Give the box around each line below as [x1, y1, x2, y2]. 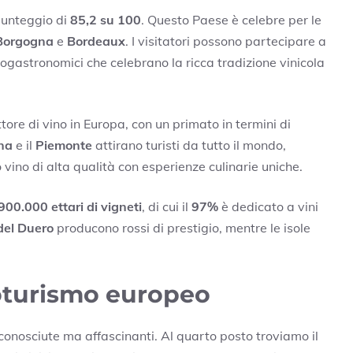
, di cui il [142, 198, 191, 214]
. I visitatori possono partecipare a [125, 32, 326, 49]
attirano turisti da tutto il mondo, [92, 136, 286, 153]
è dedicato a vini [218, 198, 318, 214]
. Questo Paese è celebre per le [141, 11, 321, 28]
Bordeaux [67, 32, 125, 49]
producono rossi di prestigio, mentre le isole [54, 219, 310, 236]
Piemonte [35, 136, 92, 153]
